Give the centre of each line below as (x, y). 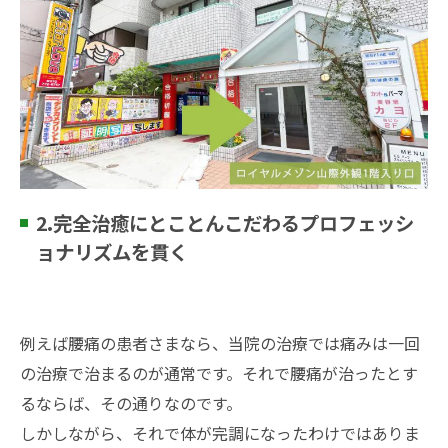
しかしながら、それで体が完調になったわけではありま (220, 432)
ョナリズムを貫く (112, 251)
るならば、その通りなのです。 (131, 402)
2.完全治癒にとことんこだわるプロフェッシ (225, 222)
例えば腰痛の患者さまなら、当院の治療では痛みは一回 (220, 342)
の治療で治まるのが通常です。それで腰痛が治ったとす (219, 372)
